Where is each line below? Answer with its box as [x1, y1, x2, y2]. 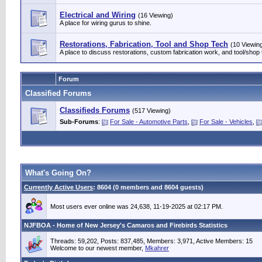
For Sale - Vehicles [199, 118, 253, 125]
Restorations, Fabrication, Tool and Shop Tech [60, 40, 228, 49]
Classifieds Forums [60, 106, 130, 115]
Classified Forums [25, 89, 91, 98]
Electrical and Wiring [60, 11, 136, 19]
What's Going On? [25, 168, 91, 177]
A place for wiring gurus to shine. [60, 19, 151, 26]
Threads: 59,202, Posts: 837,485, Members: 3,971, [50, 237, 196, 244]
